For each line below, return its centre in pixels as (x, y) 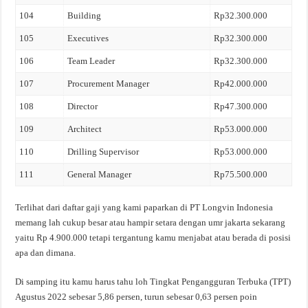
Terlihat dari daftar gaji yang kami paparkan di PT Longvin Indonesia (144, 207)
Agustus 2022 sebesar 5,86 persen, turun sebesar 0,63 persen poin (136, 296)
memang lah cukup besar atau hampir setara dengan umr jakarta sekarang (151, 222)
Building (85, 15)
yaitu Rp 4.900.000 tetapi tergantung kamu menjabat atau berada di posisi (153, 237)
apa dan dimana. (46, 252)
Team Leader (91, 61)
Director (83, 106)
